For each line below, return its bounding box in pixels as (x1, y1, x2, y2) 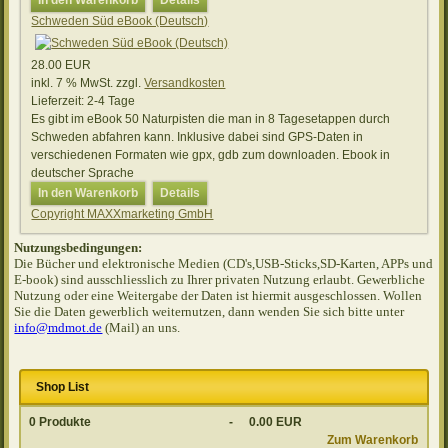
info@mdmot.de (14, 319, 103, 335)
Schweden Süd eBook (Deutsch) (31, 14, 209, 29)
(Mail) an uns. (102, 319, 181, 335)
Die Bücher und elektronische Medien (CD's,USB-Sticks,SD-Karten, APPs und (14, 255, 434, 271)
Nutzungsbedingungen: (14, 239, 143, 255)
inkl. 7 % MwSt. (31, 75, 114, 90)
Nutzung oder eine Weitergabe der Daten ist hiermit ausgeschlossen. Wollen (14, 287, 423, 303)
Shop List (36, 379, 90, 394)
